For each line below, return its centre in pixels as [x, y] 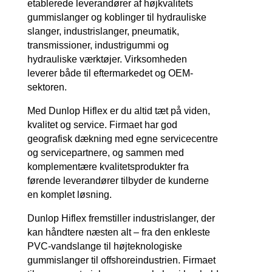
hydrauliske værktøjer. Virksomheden [107, 59]
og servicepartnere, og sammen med [105, 152]
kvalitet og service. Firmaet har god [102, 124]
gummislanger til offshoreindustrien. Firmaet [121, 260]
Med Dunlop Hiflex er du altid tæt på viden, [118, 110]
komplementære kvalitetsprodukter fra [108, 166]
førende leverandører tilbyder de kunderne [118, 180]
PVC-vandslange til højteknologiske [104, 246]
